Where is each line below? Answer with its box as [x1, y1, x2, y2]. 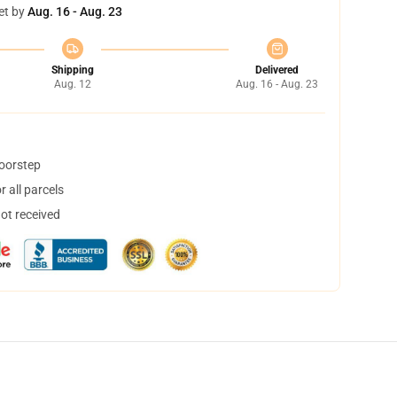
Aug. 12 [53, 78, 91, 90]
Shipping [51, 64, 94, 76]
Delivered [255, 64, 299, 76]
